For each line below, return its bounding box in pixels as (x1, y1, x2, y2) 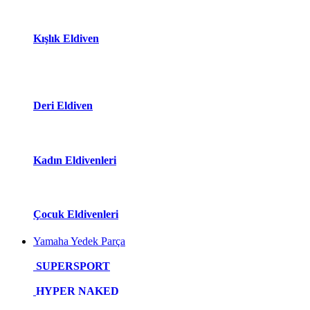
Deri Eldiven (33, 100, 93, 112)
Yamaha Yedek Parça (33, 235, 125, 248)
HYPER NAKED (36, 285, 119, 298)
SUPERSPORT (36, 260, 110, 273)
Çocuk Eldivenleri (33, 208, 118, 221)
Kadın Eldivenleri (33, 154, 116, 166)
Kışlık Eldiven (33, 33, 99, 45)
